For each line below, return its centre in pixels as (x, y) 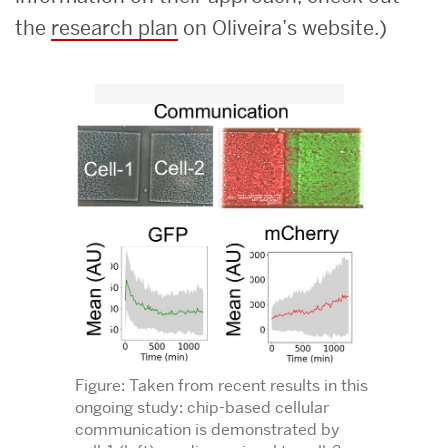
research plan (114, 27)
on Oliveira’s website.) (282, 27)
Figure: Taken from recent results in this (221, 385)
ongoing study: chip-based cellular (201, 407)
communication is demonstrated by (207, 429)
